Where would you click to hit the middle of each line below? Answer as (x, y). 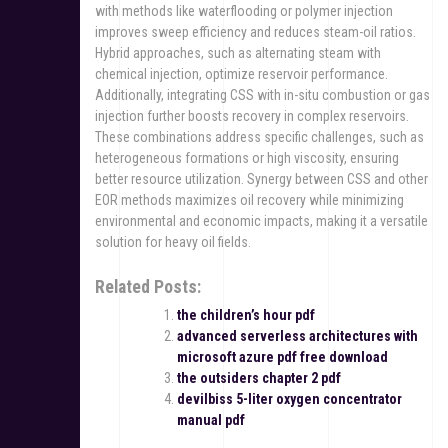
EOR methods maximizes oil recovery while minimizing (249, 199)
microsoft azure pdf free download (282, 356)
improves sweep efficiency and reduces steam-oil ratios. (255, 31)
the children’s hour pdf (246, 314)
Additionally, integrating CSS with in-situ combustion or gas (262, 94)
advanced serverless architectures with (297, 335)
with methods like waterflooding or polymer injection (244, 10)
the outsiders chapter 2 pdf (259, 377)
